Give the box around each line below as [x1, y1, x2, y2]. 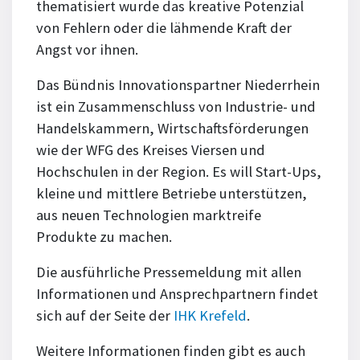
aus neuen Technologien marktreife [36, 205, 261, 224]
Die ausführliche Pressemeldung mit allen [36, 262, 301, 281]
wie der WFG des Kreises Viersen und [36, 140, 265, 159]
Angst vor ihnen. [36, 39, 138, 59]
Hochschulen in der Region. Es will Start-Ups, [36, 162, 321, 181]
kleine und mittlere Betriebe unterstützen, [36, 183, 307, 202]
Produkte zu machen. [36, 227, 172, 246]
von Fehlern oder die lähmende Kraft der [36, 18, 292, 37]
